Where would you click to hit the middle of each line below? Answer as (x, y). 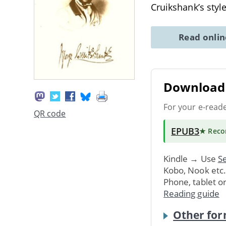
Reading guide (191, 193)
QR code (50, 114)
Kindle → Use (191, 158)
